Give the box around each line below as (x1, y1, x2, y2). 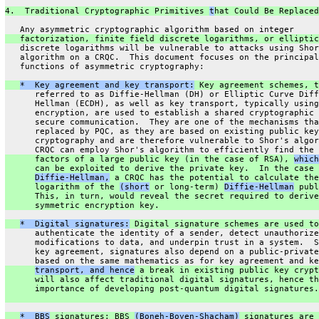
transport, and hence (34, 265, 135, 275)
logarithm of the (4, 182, 120, 192)
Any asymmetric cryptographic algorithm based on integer (4, 24, 294, 34)
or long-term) (149, 182, 224, 192)
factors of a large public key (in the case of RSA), (4, 154, 294, 164)
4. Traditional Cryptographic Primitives (4, 6, 209, 16)
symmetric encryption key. (4, 200, 159, 210)
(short (119, 182, 150, 192)
